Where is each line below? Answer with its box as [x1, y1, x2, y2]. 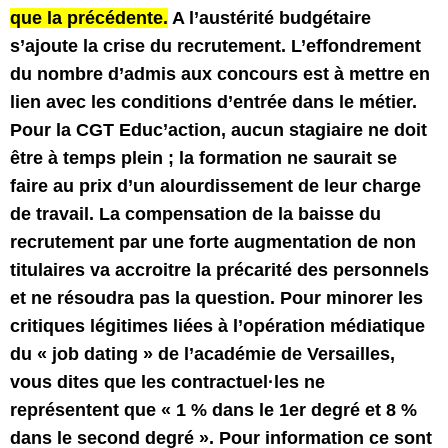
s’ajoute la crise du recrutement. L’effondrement [10, 36, 421, 56]
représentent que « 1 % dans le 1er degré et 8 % [10, 400, 417, 420]
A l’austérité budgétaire [168, 8, 371, 28]
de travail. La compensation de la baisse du [10, 204, 381, 224]
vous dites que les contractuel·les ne [10, 372, 325, 392]
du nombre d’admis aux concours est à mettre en [10, 64, 430, 84]
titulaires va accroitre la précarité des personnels [10, 260, 429, 280]
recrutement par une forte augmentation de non [10, 232, 416, 252]
